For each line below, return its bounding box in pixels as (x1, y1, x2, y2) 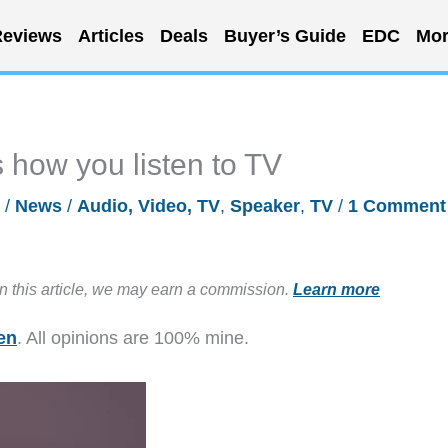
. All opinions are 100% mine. (17, 328, 249, 348)
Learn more (293, 280, 380, 298)
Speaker (230, 196, 300, 216)
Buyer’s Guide (223, 25, 346, 46)
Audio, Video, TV (77, 196, 220, 216)
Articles (77, 25, 144, 46)
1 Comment (348, 196, 446, 216)
